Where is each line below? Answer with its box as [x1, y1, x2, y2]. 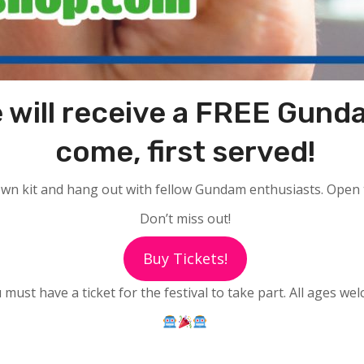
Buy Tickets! [142, 249, 227, 268]
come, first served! [54, 134, 315, 169]
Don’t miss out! [139, 210, 231, 227]
